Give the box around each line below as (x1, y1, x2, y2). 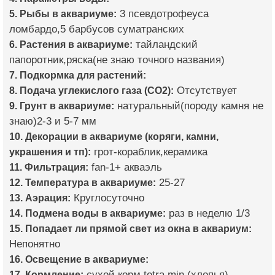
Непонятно (9, 238, 60, 250)
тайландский (133, 39, 198, 50)
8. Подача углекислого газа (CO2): (9, 85, 174, 96)
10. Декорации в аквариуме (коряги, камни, (9, 131, 219, 142)
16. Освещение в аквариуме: (9, 254, 149, 265)
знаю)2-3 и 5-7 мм (9, 115, 96, 127)
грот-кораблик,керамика (91, 146, 207, 158)
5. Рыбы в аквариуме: (9, 8, 117, 19)
